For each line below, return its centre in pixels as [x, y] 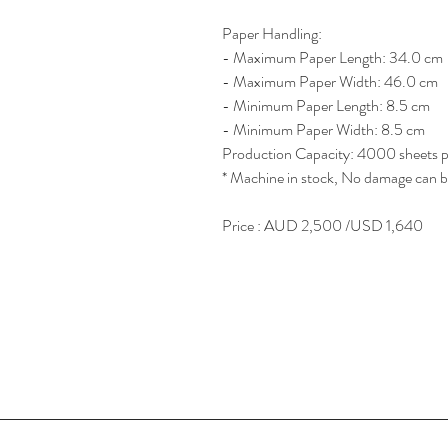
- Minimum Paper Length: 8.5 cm [327, 105]
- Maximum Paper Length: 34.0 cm [334, 57]
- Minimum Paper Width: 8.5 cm [325, 129]
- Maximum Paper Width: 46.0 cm [331, 81]
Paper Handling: [273, 33]
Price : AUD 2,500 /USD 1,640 [322, 225]
